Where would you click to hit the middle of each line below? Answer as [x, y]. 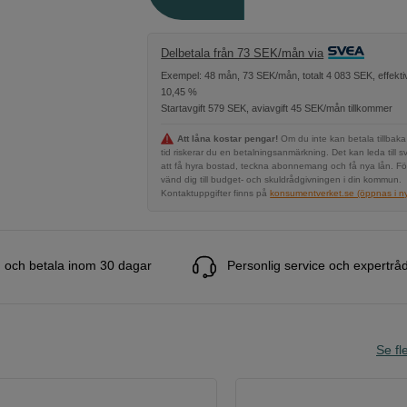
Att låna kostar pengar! [228, 139]
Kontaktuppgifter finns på [214, 194]
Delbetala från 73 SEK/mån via [243, 53]
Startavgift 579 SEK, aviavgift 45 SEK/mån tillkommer [277, 109]
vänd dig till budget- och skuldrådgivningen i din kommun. [282, 180]
